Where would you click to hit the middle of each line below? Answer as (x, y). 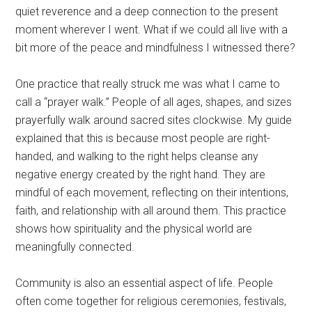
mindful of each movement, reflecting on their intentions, (152, 192)
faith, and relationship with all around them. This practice (151, 210)
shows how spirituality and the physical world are (134, 228)
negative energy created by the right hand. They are (141, 174)
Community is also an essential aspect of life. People (145, 283)
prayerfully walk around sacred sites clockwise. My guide (154, 120)
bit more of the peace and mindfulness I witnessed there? (156, 47)
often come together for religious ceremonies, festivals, (151, 301)
